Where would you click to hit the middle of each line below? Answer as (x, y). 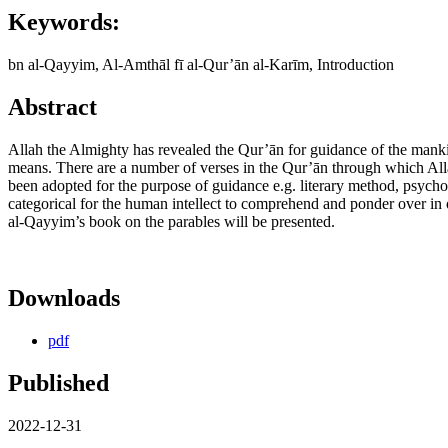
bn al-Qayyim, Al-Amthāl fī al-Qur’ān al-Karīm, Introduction (201, 65)
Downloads (64, 298)
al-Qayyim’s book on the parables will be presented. (171, 222)
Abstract (52, 107)
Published (58, 382)
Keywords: (64, 22)
